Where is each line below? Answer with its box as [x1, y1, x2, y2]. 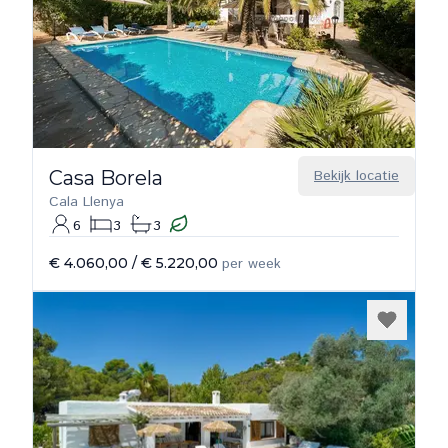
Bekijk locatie [314, 166, 399, 186]
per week [222, 254, 281, 274]
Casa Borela [49, 166, 163, 190]
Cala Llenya [49, 192, 124, 212]
